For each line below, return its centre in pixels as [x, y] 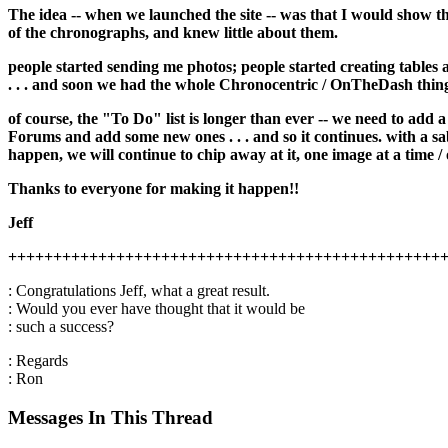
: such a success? [61, 326]
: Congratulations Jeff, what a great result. [139, 290]
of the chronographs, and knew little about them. [173, 32]
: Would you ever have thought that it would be [156, 308]
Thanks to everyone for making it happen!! [153, 188]
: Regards [38, 360]
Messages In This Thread [110, 417]
